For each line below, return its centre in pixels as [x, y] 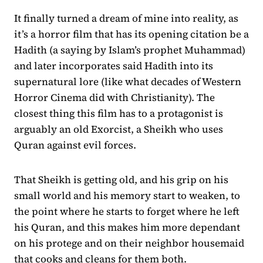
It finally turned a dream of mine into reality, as [126, 18]
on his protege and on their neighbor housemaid [129, 243]
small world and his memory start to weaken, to [127, 196]
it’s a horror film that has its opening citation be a [131, 34]
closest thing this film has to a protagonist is [119, 114]
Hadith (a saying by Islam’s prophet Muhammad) [130, 50]
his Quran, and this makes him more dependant [127, 227]
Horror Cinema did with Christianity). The [114, 98]
